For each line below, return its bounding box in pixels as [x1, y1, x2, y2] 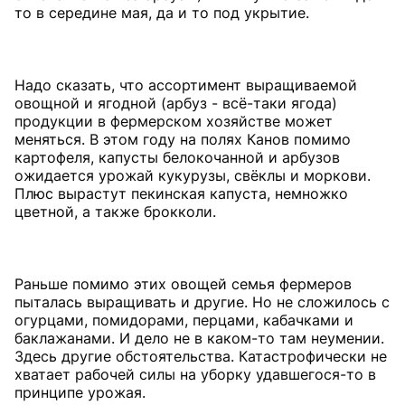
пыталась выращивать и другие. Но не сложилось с [14, 292, 390, 311]
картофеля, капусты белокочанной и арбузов [14, 147, 340, 166]
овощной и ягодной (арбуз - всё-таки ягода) [14, 93, 337, 112]
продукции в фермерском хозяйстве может [14, 111, 333, 130]
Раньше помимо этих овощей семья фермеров [14, 274, 352, 293]
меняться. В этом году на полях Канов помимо [14, 129, 351, 148]
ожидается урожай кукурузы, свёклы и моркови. [14, 165, 371, 184]
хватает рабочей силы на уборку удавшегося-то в [14, 364, 376, 383]
